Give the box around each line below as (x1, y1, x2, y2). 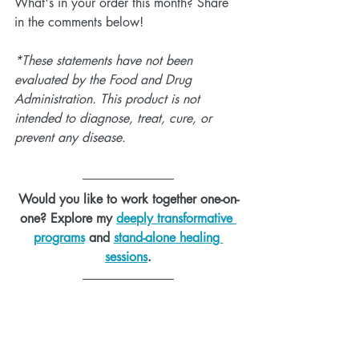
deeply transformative (116, 210, 236, 228)
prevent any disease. (14, 129, 126, 147)
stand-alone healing (113, 229, 224, 247)
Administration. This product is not (14, 91, 204, 108)
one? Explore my (20, 210, 116, 228)
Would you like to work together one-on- (18, 191, 239, 208)
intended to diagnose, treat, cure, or (14, 110, 216, 127)
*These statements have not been (14, 52, 196, 70)
